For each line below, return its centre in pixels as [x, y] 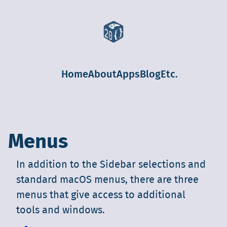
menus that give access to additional [101, 195]
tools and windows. [61, 211]
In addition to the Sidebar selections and [111, 165]
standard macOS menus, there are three [107, 180]
